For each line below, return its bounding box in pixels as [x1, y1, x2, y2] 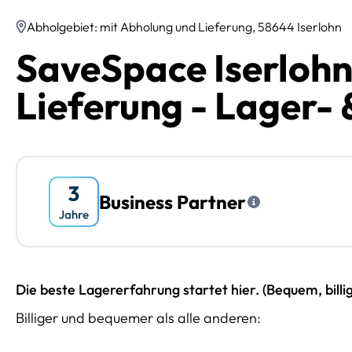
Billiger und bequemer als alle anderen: [16, 309, 261, 328]
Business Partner [99, 189, 246, 214]
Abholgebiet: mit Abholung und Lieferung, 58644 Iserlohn [27, 19, 342, 35]
